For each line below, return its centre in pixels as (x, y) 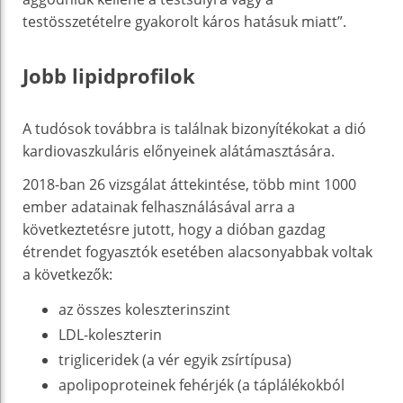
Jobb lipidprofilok (109, 75)
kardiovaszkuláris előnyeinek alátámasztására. (179, 151)
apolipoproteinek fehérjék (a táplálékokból (201, 385)
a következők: (67, 274)
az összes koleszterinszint (144, 309)
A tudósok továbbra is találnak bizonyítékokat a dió (194, 128)
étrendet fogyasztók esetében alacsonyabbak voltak (197, 251)
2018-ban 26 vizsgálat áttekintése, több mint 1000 (189, 184)
